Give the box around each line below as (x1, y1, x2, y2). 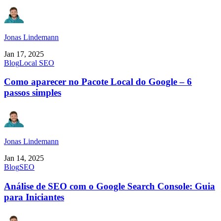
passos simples (4, 87, 61, 98)
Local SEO (19, 58, 54, 67)
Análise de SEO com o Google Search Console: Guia (4, 181, 215, 191)
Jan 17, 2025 (4, 49, 44, 58)
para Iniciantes (4, 191, 64, 202)
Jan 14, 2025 (4, 154, 44, 163)
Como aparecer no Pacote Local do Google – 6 (4, 76, 192, 87)
